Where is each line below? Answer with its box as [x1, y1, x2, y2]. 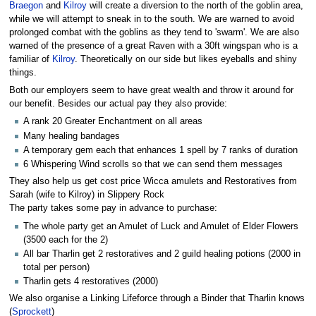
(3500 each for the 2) [23, 234, 108, 245]
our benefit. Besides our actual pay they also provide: [8, 98, 227, 109]
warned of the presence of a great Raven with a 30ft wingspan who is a [8, 40, 298, 51]
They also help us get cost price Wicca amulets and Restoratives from [8, 176, 297, 187]
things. [8, 67, 37, 78]
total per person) [23, 262, 90, 272]
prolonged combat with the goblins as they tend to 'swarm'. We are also [8, 27, 299, 37]
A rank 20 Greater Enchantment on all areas [23, 116, 202, 127]
